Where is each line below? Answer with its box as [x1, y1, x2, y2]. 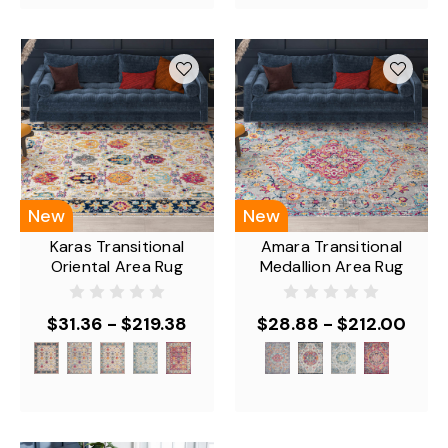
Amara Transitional [260, 236, 402, 257]
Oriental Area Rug [50, 256, 183, 277]
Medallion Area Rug [259, 256, 403, 277]
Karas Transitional [49, 236, 184, 257]
